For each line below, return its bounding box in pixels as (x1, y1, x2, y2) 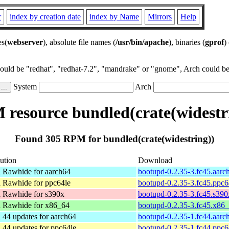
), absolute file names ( (43, 38, 116, 47)
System (11, 82, 39, 91)
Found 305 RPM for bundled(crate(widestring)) (15, 133, 214, 144)
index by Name (89, 12, 139, 21)
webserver (7, 38, 43, 47)
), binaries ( (169, 38, 205, 47)
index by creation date (10, 12, 81, 21)
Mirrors (148, 12, 172, 21)
